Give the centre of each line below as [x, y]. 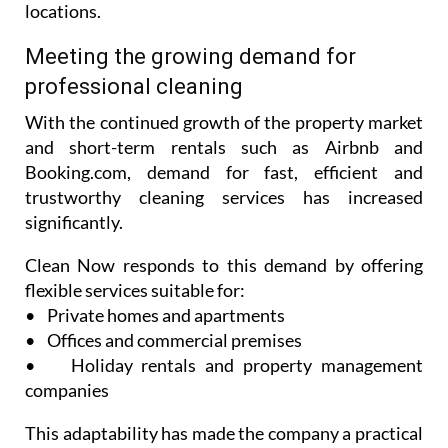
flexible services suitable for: [135, 290]
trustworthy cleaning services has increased [224, 197]
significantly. [74, 222]
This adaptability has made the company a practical [224, 433]
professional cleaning [134, 87]
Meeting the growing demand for [190, 57]
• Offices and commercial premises [165, 340]
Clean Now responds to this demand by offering [224, 265]
